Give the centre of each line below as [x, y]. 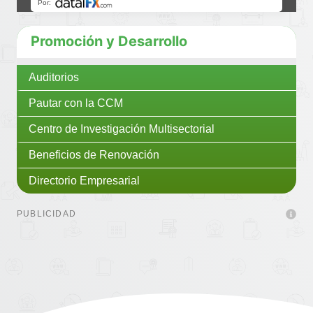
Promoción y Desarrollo [109, 41]
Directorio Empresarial [84, 180]
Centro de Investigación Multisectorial [122, 129]
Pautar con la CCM [76, 103]
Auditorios [54, 77]
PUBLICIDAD [46, 213]
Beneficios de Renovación [94, 154]
